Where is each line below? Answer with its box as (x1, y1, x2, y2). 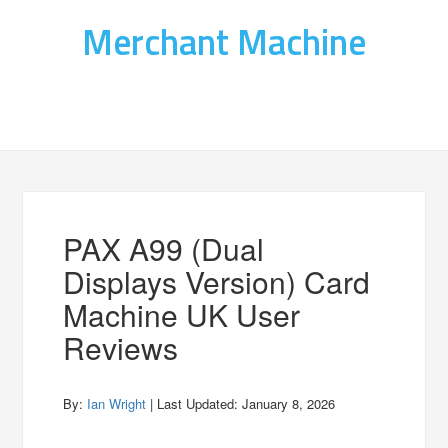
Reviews (63, 326, 179, 369)
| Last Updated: (146, 394, 243, 413)
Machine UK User (63, 293, 301, 336)
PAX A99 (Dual (63, 227, 265, 270)
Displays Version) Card (63, 260, 371, 303)
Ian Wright (87, 394, 147, 413)
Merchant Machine (82, 14, 366, 69)
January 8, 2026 (242, 394, 336, 413)
